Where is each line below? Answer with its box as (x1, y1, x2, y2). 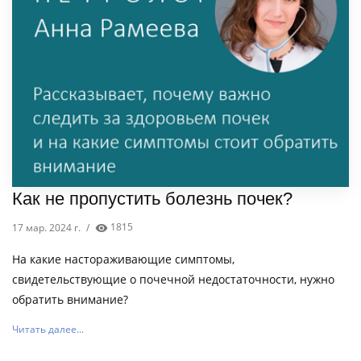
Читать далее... (12, 322, 84, 337)
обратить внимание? (12, 292, 128, 308)
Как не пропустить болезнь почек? (12, 188, 293, 209)
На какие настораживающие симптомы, (12, 251, 234, 268)
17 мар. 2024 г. (12, 220, 81, 234)
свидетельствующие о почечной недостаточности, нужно (12, 272, 334, 288)
